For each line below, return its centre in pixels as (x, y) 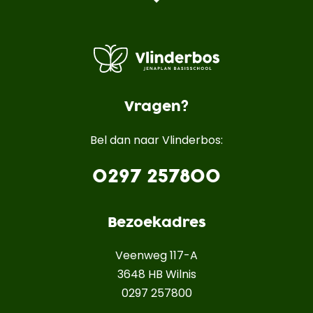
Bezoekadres (156, 222)
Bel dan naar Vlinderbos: (156, 140)
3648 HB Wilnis (156, 275)
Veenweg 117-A (156, 256)
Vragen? (156, 107)
